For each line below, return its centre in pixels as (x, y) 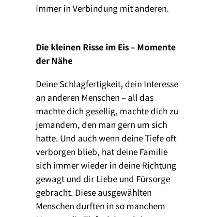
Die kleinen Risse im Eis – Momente (106, 46)
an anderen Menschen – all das (95, 97)
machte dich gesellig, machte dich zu (107, 110)
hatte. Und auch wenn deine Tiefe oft (106, 138)
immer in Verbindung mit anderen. (102, 8)
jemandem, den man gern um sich (101, 124)
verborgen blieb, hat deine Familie (102, 151)
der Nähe (54, 60)
